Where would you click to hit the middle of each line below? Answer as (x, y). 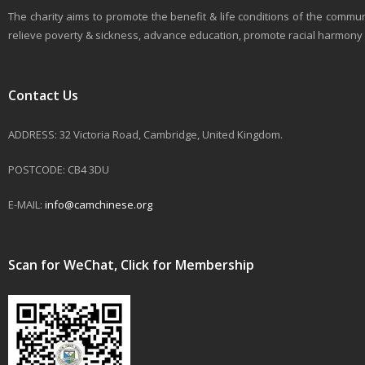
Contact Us (43, 95)
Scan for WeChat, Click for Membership (131, 265)
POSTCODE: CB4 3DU (59, 169)
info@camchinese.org (99, 204)
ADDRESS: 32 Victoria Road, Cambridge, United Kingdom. (145, 134)
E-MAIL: (26, 204)
